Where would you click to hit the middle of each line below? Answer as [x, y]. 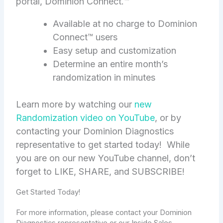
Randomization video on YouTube [86, 118]
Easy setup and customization [115, 51]
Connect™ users [85, 37]
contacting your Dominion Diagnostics [95, 131]
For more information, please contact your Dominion [104, 213]
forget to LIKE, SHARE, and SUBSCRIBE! [101, 172]
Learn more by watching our [75, 105]
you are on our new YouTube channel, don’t [106, 158]
